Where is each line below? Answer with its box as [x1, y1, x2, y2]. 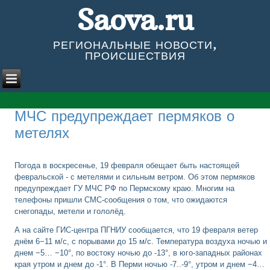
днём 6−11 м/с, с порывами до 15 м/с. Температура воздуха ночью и [14, 236, 268, 246]
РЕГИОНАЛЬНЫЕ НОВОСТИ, [53, 37, 217, 52]
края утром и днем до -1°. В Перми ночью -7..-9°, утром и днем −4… [14, 259, 265, 269]
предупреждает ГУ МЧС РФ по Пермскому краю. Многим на [14, 183, 235, 193]
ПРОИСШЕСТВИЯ [84, 48, 186, 63]
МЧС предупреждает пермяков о [14, 106, 235, 125]
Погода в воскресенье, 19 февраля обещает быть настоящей [14, 160, 240, 170]
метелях [14, 123, 70, 142]
